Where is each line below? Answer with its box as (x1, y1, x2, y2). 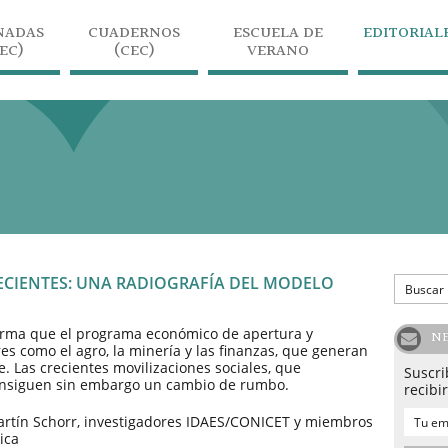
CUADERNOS (88, 21, 180, 46)
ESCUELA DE (233, 21, 323, 46)
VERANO (247, 39, 309, 64)
